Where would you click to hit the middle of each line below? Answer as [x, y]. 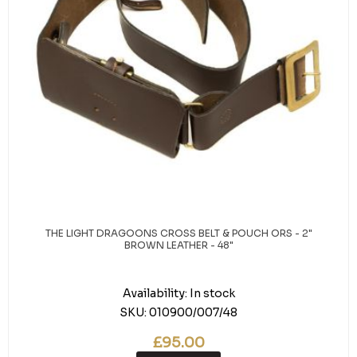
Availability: [155, 293]
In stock [212, 293]
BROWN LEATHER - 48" [178, 245]
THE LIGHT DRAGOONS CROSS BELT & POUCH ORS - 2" [178, 233]
